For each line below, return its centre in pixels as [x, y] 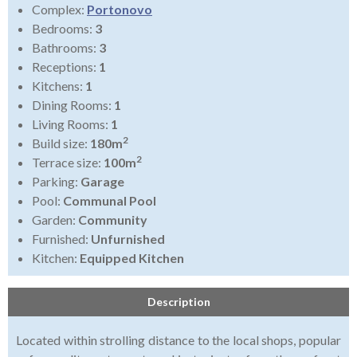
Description [178, 302]
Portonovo [120, 10]
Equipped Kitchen [132, 258]
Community [113, 220]
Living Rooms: [71, 124]
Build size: [61, 143]
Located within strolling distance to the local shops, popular [178, 340]
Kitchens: [59, 86]
